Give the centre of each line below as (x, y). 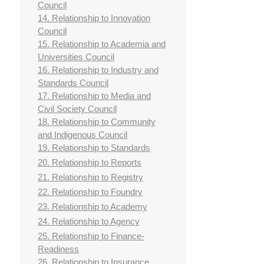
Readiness (58, 249)
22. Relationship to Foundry (90, 192)
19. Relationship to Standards (94, 148)
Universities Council (76, 57)
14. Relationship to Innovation (94, 18)
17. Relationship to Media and (94, 96)
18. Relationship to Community (97, 122)
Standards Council (73, 83)
